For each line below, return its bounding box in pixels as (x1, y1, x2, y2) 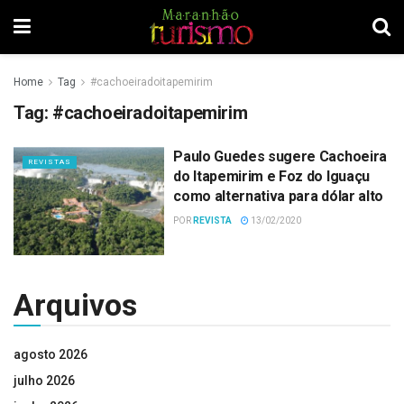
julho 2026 (14, 372, 75, 388)
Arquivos (14, 286, 137, 323)
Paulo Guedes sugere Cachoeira (173, 148, 387, 165)
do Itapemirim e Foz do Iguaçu (173, 168, 370, 185)
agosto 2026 (14, 346, 87, 362)
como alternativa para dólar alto (173, 188, 383, 205)
